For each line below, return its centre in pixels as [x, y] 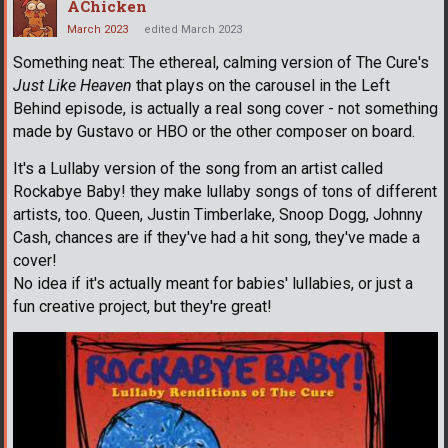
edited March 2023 [193, 29]
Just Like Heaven [72, 85]
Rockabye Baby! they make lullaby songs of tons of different [225, 191]
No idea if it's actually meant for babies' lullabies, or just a [213, 283]
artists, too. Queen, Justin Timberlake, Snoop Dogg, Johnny [218, 214]
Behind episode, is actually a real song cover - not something [225, 108]
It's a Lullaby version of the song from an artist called [198, 168]
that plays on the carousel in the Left [261, 85]
